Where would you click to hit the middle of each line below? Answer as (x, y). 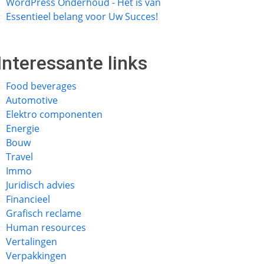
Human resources (46, 227)
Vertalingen (32, 242)
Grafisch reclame (44, 213)
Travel (19, 157)
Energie (23, 128)
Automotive (32, 100)
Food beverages (41, 86)
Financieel (28, 199)
